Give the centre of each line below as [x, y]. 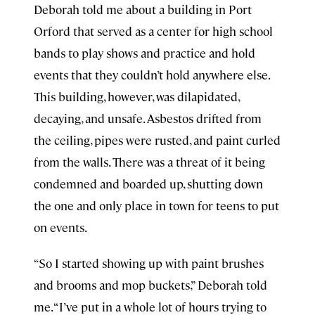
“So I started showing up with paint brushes [149, 263]
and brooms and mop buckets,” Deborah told [150, 285]
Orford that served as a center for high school [153, 31]
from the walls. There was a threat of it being [149, 162]
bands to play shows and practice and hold [144, 53]
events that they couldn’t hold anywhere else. [152, 75]
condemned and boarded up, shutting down [148, 184]
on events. [60, 227]
